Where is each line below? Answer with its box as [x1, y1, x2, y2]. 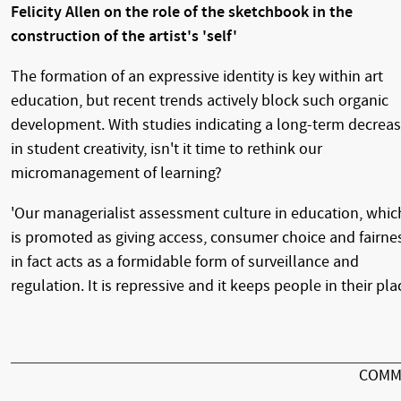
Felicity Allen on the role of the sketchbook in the [11, 2, 353, 21]
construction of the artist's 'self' [11, 26, 237, 46]
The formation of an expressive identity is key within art [11, 66, 383, 86]
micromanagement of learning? [11, 163, 222, 183]
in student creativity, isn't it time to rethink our [11, 139, 322, 158]
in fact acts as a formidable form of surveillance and [11, 252, 359, 271]
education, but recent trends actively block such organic [11, 90, 388, 110]
